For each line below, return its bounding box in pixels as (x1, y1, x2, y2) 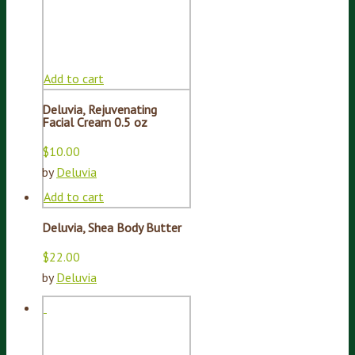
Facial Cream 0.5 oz (42, 114, 147, 131)
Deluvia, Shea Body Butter (42, 219, 181, 236)
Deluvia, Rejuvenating (42, 101, 157, 118)
